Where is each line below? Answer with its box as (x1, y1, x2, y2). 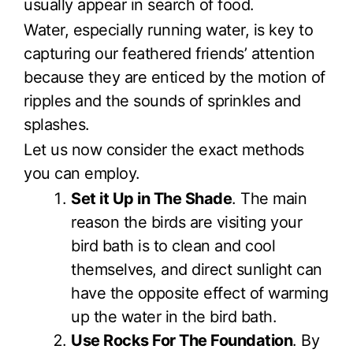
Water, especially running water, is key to (24, 20, 313, 40)
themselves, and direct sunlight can (71, 259, 322, 279)
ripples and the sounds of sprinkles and (24, 91, 301, 111)
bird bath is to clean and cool (71, 236, 275, 255)
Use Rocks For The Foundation (71, 330, 292, 350)
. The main (232, 188, 307, 208)
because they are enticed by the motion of (24, 68, 325, 87)
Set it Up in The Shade (71, 188, 232, 208)
